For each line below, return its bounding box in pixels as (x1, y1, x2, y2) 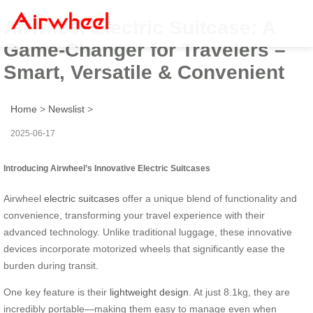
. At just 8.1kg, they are (189, 286, 290, 298)
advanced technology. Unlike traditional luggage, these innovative (3, 226, 292, 238)
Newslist (48, 103, 85, 115)
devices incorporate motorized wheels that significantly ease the (3, 242, 285, 254)
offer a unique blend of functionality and (119, 192, 297, 204)
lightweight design (110, 286, 189, 298)
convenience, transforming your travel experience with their (3, 209, 265, 221)
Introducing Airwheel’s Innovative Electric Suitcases (3, 163, 210, 173)
